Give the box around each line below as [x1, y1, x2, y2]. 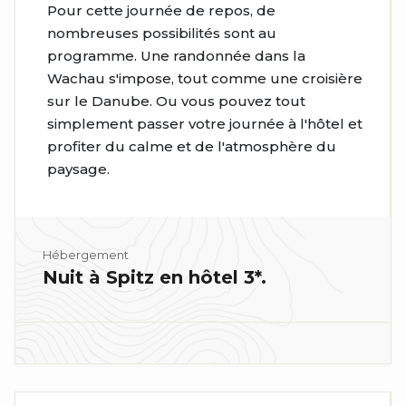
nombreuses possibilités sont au [47, 24, 276, 42]
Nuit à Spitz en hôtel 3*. [43, 266, 266, 288]
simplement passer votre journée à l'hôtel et [47, 114, 362, 132]
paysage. [47, 159, 110, 178]
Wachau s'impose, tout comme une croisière [47, 69, 362, 87]
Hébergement [43, 246, 129, 262]
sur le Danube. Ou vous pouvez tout [47, 92, 305, 110]
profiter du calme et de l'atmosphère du [47, 137, 336, 155]
